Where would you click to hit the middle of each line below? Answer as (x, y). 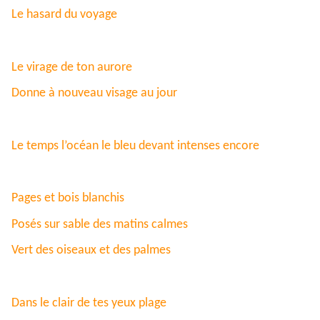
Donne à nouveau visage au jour (94, 94)
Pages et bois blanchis (68, 198)
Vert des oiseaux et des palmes (91, 251)
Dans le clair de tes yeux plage (89, 303)
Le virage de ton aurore (72, 67)
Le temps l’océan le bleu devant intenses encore (135, 146)
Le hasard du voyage (64, 15)
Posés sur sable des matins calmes (100, 224)
